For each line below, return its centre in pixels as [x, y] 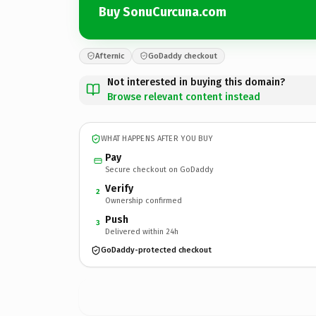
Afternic [110, 56]
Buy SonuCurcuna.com [163, 12]
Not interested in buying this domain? [196, 82]
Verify [119, 188]
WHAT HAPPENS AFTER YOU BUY [157, 139]
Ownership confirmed [144, 200]
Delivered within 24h [142, 231]
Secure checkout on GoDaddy [159, 169]
